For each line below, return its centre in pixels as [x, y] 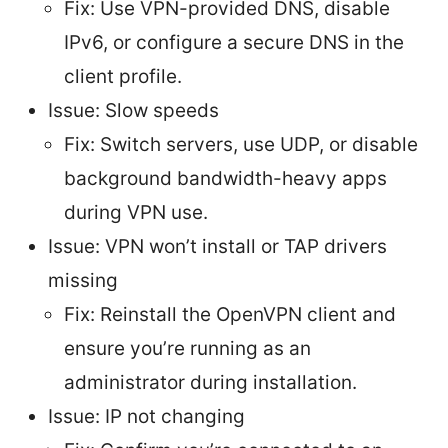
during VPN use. [136, 212]
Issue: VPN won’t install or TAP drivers [217, 246]
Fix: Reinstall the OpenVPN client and [230, 314]
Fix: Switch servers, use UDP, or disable [241, 144]
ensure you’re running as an [187, 348]
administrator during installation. [210, 382]
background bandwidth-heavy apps [225, 178]
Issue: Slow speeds [133, 110]
